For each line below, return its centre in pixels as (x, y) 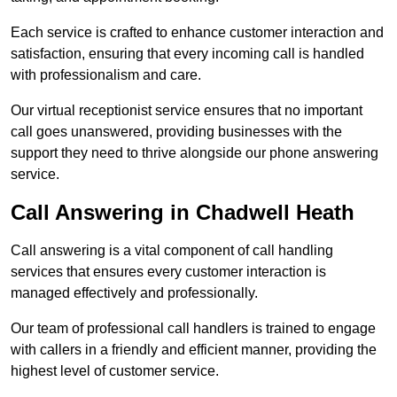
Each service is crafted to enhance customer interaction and (197, 33)
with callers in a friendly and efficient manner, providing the (194, 350)
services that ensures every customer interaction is (168, 272)
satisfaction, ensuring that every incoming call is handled (187, 54)
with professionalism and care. (106, 75)
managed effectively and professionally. (134, 293)
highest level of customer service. (115, 371)
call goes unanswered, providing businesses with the (176, 132)
